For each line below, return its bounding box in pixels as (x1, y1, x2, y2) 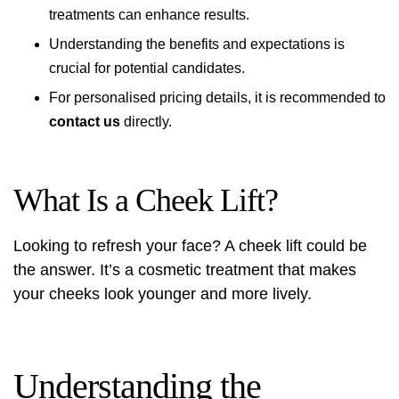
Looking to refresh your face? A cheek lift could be (13, 237, 367, 255)
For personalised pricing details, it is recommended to (49, 90, 386, 105)
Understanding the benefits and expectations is (49, 37, 345, 52)
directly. (120, 114, 172, 129)
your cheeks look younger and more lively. (13, 285, 312, 303)
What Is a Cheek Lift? (13, 183, 278, 218)
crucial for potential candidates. (49, 61, 245, 76)
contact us (49, 114, 120, 129)
